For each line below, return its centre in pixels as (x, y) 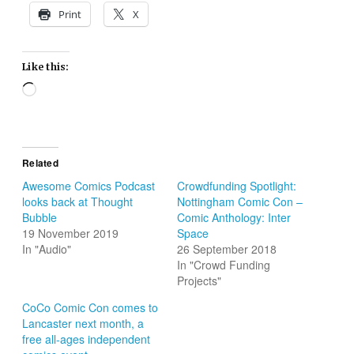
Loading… (62, 90)
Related (40, 163)
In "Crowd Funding (224, 265)
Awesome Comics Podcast (89, 186)
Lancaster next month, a (83, 324)
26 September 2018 (227, 249)
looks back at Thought (78, 202)
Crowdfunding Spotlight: (237, 186)
